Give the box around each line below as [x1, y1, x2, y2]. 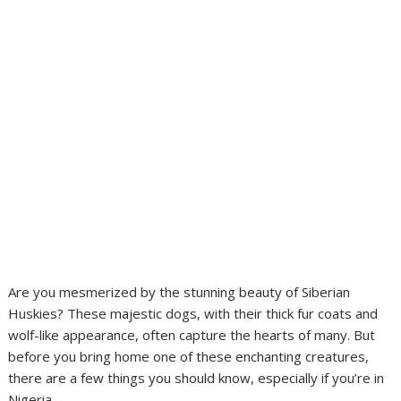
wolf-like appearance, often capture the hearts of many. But [8, 326, 376, 344]
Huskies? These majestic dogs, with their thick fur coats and [8, 304, 379, 322]
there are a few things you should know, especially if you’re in [8, 369, 385, 387]
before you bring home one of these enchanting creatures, [8, 347, 370, 365]
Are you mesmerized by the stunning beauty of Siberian [8, 283, 351, 301]
